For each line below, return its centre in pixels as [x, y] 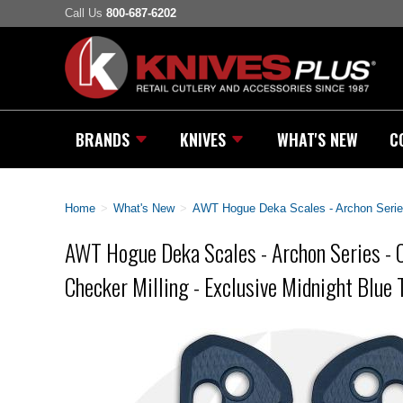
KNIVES [203, 139]
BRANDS [103, 139]
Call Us [85, 13]
